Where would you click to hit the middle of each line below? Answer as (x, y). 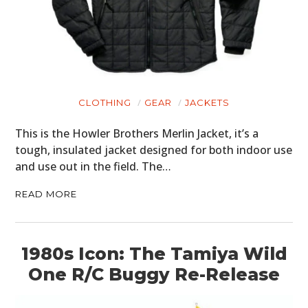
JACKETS (207, 102)
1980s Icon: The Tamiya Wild (154, 253)
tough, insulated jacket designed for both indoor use (154, 150)
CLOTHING (105, 102)
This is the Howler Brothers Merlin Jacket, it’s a (137, 133)
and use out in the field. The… (93, 166)
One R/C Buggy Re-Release (154, 274)
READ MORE (46, 194)
